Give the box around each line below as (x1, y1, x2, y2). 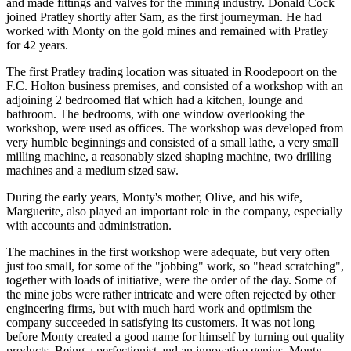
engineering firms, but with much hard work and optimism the (6, 302, 312, 315)
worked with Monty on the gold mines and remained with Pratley (6, 24, 328, 38)
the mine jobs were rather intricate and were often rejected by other (6, 288, 335, 301)
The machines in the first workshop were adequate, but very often (6, 245, 330, 259)
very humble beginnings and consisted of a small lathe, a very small (6, 136, 338, 149)
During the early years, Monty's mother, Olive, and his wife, (6, 190, 302, 204)
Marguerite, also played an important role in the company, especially (6, 204, 342, 218)
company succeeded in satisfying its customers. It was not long (6, 316, 315, 329)
